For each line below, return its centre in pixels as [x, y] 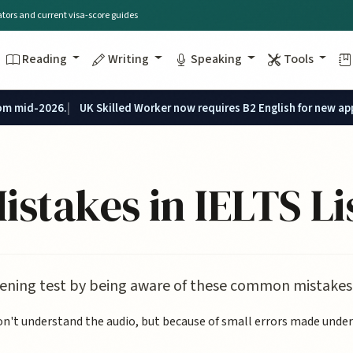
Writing [130, 59]
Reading [45, 59]
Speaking [218, 59]
